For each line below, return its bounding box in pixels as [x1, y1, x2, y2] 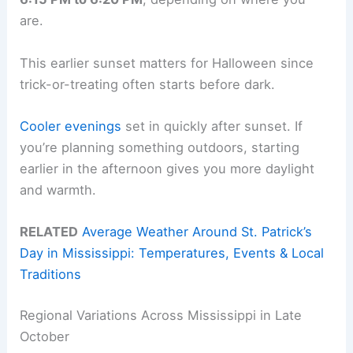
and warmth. [20, 181, 97, 198]
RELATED [20, 224, 79, 240]
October [20, 328, 70, 344]
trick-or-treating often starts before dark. [20, 76, 276, 92]
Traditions [20, 266, 82, 283]
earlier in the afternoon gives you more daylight [20, 160, 315, 176]
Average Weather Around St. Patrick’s [82, 224, 313, 240]
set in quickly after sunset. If [121, 117, 303, 134]
